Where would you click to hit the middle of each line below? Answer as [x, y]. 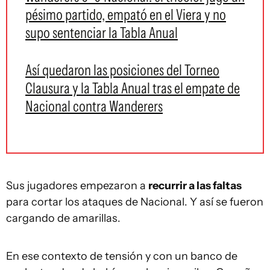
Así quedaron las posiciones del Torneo [122, 70]
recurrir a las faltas [195, 186]
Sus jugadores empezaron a [77, 186]
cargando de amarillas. [63, 218]
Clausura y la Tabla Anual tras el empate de [133, 88]
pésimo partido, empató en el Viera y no [126, 14]
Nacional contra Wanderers [94, 106]
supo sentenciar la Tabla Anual [102, 33]
